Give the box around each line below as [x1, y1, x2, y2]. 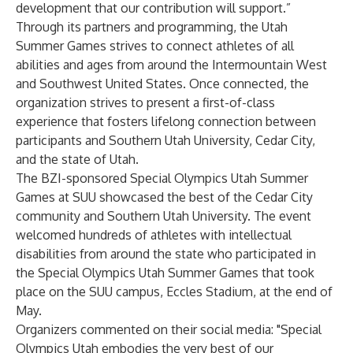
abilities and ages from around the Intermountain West [16, 57, 327, 72]
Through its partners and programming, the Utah [16, 19, 288, 35]
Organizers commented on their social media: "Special [16, 321, 321, 337]
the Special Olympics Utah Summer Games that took [16, 265, 314, 281]
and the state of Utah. [16, 151, 139, 167]
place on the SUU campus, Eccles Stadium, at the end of [16, 284, 333, 299]
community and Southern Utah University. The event [16, 208, 311, 224]
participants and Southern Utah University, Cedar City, [16, 132, 315, 148]
